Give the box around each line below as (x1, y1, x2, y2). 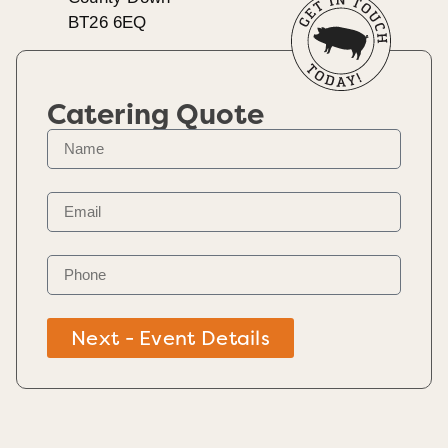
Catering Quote (47, 96, 265, 133)
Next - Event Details (71, 324, 270, 351)
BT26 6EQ (68, 12, 147, 32)
